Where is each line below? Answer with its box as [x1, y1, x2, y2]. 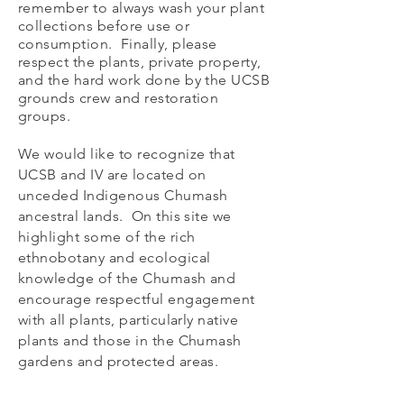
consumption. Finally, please [18, 35, 217, 52]
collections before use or [18, 17, 189, 34]
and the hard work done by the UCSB [18, 71, 271, 88]
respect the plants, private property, [18, 53, 262, 70]
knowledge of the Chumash [18, 270, 207, 287]
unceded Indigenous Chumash [18, 187, 228, 204]
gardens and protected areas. [18, 353, 223, 370]
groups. [18, 107, 71, 124]
